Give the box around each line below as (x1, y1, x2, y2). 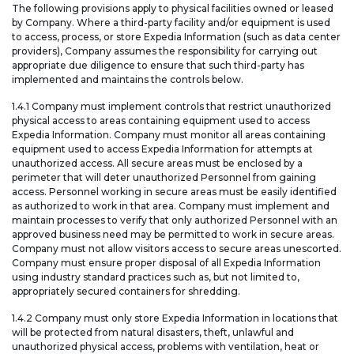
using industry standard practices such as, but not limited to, (12, 271, 299, 284)
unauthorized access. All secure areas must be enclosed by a (12, 157, 303, 170)
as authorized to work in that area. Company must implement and (12, 200, 330, 213)
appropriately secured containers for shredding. (12, 285, 240, 298)
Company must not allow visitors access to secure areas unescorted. (12, 243, 341, 255)
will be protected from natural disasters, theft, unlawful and (12, 326, 294, 339)
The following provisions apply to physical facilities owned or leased (12, 2, 333, 15)
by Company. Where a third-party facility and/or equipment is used (12, 17, 330, 29)
